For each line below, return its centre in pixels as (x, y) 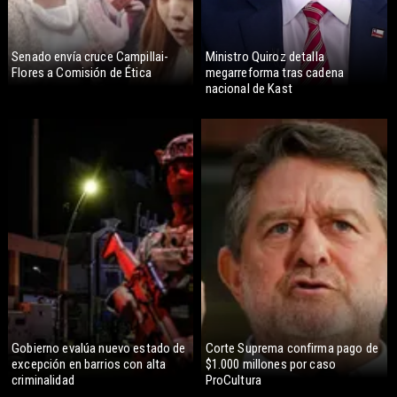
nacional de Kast (249, 89)
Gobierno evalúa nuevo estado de (99, 349)
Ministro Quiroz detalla (265, 57)
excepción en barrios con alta (89, 365)
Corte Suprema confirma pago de (292, 349)
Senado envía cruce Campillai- (90, 57)
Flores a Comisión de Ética (82, 73)
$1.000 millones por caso (271, 365)
